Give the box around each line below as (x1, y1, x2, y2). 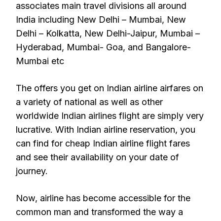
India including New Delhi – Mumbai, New (16, 14, 186, 25)
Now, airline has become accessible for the (16, 193, 190, 203)
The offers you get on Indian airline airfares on (16, 83, 203, 93)
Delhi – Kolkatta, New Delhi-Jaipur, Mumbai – (16, 28, 200, 38)
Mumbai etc (16, 56, 64, 66)
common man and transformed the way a (16, 207, 183, 217)
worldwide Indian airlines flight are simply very (16, 110, 204, 121)
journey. (16, 166, 48, 176)
